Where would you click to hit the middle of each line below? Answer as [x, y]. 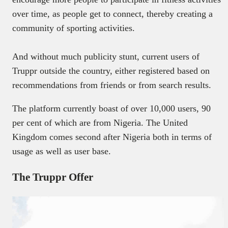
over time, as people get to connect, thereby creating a [112, 14]
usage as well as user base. [62, 151]
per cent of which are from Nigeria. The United [100, 123]
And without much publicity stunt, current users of [106, 57]
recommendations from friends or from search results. [112, 85]
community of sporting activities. [74, 28]
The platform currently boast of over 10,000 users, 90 [111, 109]
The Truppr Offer [53, 177]
